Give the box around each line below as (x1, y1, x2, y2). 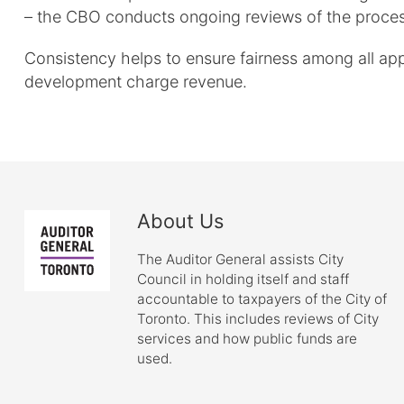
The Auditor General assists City (137, 250, 344, 268)
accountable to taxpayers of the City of (137, 289, 388, 308)
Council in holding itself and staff (137, 270, 350, 288)
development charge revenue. (24, 72, 247, 92)
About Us (137, 208, 225, 233)
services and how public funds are (137, 329, 358, 347)
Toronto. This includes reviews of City (137, 309, 380, 327)
